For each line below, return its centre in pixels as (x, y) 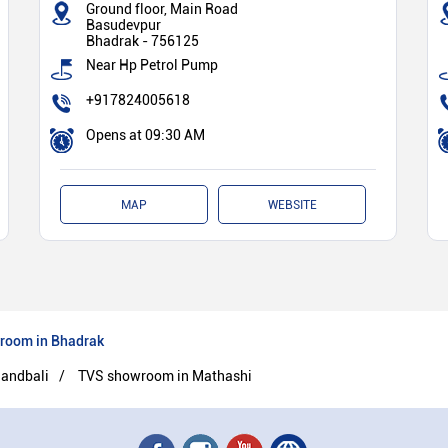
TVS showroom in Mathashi (164, 375)
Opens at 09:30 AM (146, 134)
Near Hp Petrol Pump (152, 64)
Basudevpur (124, 24)
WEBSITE (292, 204)
